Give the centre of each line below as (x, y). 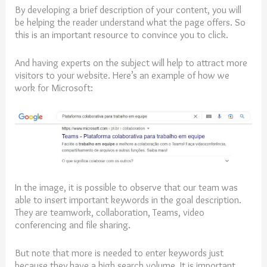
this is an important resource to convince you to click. (123, 34)
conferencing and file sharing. (73, 224)
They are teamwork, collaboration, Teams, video (110, 212)
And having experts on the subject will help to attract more (131, 63)
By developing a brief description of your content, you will (128, 9)
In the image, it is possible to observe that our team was (127, 187)
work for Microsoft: (54, 88)
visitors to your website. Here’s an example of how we (122, 75)
